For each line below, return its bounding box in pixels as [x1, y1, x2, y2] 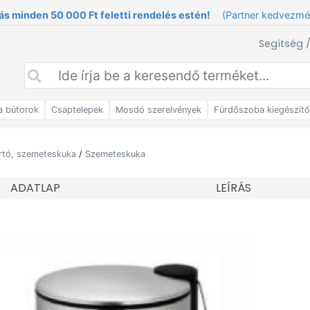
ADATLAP [10, 180, 60, 196]
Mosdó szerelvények [116, 104, 201, 115]
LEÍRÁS [216, 180, 252, 196]
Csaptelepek [51, 104, 103, 115]
